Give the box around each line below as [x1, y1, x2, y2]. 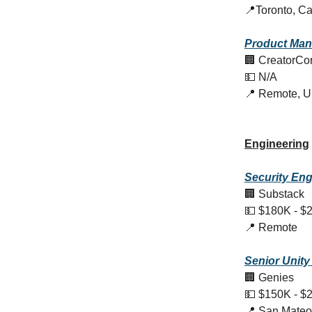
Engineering [244, 138, 309, 150]
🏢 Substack [244, 188, 304, 201]
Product [244, 38, 290, 50]
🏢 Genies [244, 272, 294, 284]
